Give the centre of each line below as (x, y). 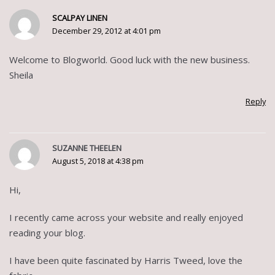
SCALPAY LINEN (80, 18)
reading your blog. (47, 233)
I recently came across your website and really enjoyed (126, 217)
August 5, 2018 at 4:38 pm (98, 161)
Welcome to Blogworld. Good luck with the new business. (130, 60)
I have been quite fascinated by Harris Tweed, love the (126, 260)
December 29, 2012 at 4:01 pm (107, 31)
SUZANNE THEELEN (87, 148)
